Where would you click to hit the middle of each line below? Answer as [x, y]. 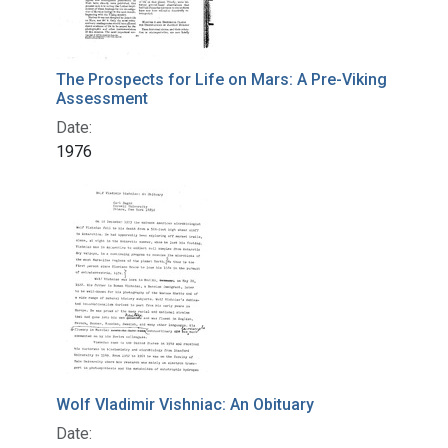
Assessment [102, 99]
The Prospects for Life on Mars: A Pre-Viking [221, 80]
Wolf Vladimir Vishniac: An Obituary [185, 405]
